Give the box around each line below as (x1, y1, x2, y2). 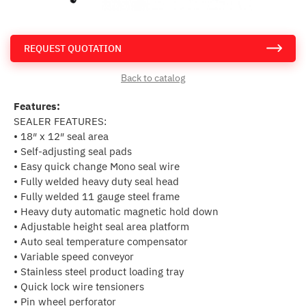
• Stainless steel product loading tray (14, 265, 184, 278)
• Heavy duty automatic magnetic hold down (14, 205, 219, 218)
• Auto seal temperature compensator (14, 235, 188, 248)
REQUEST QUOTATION (24, 42, 122, 55)
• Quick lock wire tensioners (14, 280, 144, 293)
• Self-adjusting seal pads (14, 145, 132, 158)
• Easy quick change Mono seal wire (14, 160, 180, 173)
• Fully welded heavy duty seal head (14, 175, 179, 188)
